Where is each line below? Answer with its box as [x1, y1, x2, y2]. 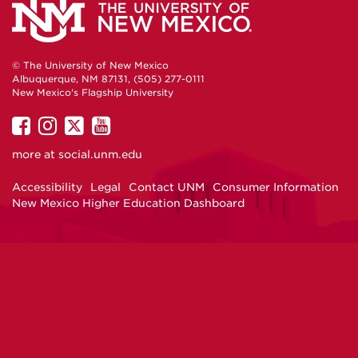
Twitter [83, 157, 147, 179]
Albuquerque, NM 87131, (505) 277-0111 [12, 74, 205, 86]
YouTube [109, 157, 190, 179]
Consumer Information [213, 181, 339, 194]
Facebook [30, 157, 115, 179]
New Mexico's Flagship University [12, 87, 173, 99]
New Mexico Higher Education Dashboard [12, 197, 245, 210]
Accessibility [12, 181, 82, 194]
